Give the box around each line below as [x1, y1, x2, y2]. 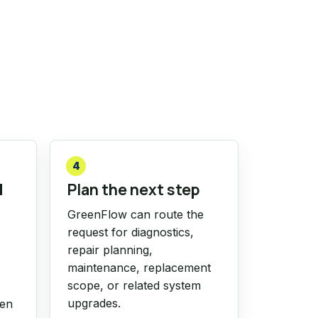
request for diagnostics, [67, 225, 194, 239]
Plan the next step [67, 180, 200, 199]
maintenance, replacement [67, 261, 211, 275]
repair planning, [67, 243, 153, 257]
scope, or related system [67, 278, 201, 292]
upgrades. [67, 296, 121, 310]
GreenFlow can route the [67, 207, 204, 221]
